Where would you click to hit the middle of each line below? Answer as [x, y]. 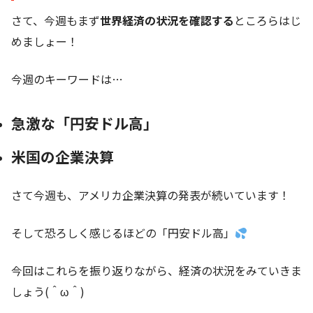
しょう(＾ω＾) [48, 292]
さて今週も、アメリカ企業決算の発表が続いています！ [151, 195]
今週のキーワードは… [67, 79]
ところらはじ [268, 21]
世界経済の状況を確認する [167, 21]
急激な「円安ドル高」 [85, 123]
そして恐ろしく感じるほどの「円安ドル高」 [123, 233]
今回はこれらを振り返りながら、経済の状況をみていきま [156, 271]
